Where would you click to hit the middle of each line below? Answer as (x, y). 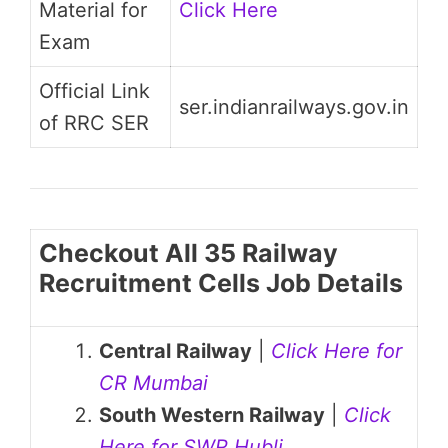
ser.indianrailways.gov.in (294, 107)
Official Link (94, 91)
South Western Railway (212, 415)
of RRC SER (94, 123)
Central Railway (175, 351)
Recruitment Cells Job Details (221, 283)
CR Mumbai (153, 383)
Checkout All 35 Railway (188, 253)
